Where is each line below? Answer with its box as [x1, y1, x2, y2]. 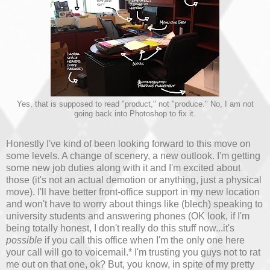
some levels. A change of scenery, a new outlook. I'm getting [6, 151, 260, 162]
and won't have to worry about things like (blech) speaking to [6, 199, 263, 210]
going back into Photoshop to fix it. [74, 110, 196, 119]
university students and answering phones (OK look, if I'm [6, 211, 250, 222]
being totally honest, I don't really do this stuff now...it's [6, 223, 234, 234]
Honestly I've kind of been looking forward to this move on [6, 139, 251, 149]
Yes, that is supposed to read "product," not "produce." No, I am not [16, 100, 254, 109]
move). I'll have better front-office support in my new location [6, 187, 260, 198]
